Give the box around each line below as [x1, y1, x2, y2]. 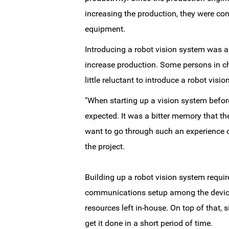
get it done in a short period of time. [84, 218, 213, 228]
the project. [84, 142, 125, 151]
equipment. [84, 24, 125, 34]
